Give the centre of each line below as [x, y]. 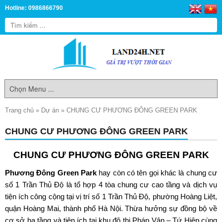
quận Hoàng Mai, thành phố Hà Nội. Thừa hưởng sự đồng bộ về [111, 208]
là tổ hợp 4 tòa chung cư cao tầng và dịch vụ [140, 185]
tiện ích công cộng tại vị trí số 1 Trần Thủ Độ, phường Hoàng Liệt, [111, 196]
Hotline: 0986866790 [34, 8]
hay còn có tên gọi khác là [141, 173]
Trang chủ [19, 110]
